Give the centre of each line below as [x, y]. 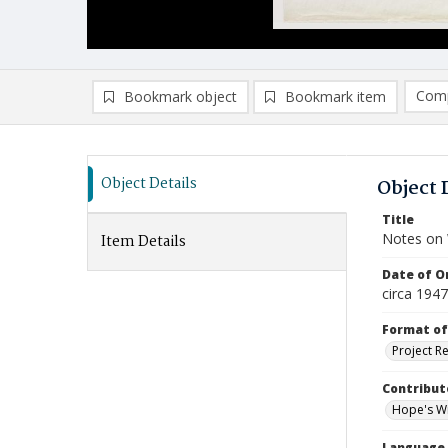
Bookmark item [335, 96]
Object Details [149, 184]
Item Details [143, 242]
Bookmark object [180, 96]
